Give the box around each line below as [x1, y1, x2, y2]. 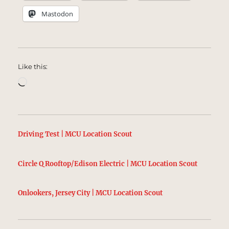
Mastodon [41, 9, 74, 18]
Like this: [18, 62, 48, 71]
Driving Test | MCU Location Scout [18, 129, 132, 139]
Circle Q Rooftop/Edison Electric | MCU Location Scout [18, 159, 198, 168]
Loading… [27, 75, 67, 86]
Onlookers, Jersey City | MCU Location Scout [18, 189, 163, 198]
